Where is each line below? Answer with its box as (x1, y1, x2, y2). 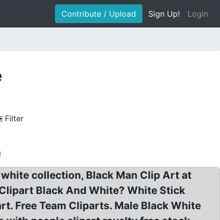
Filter (5, 113, 24, 123)
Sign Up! (148, 9, 180, 19)
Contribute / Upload (61, 9, 136, 19)
